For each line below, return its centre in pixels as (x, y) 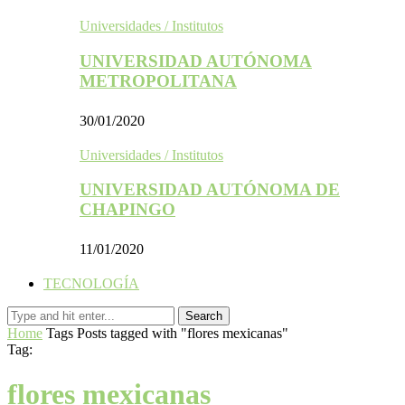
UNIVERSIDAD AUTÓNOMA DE (210, 190)
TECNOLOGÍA (91, 284)
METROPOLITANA (158, 80)
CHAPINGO (127, 210)
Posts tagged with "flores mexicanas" (183, 334)
